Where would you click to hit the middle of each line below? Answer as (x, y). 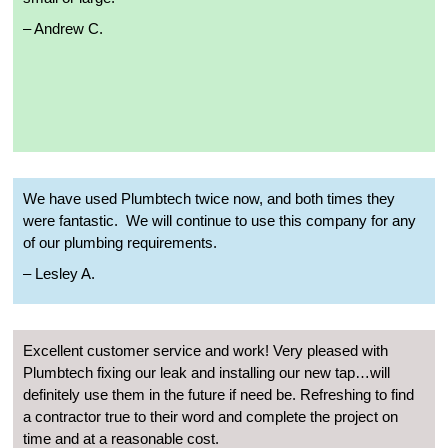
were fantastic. (70, 220)
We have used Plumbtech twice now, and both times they (209, 198)
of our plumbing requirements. (120, 242)
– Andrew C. (63, 28)
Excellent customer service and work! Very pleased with (205, 350)
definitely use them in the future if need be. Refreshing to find (218, 394)
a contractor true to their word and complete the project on (210, 416)
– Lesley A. (59, 273)
